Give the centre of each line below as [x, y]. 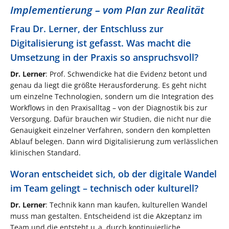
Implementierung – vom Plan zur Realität [107, 10]
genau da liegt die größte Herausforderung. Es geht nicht [108, 85]
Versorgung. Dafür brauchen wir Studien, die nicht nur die [111, 119]
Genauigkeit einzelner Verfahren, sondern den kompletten [110, 130]
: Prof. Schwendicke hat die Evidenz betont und [126, 74]
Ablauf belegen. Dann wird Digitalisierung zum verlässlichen [114, 141]
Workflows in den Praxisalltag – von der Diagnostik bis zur [109, 107]
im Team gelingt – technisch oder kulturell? [104, 188]
